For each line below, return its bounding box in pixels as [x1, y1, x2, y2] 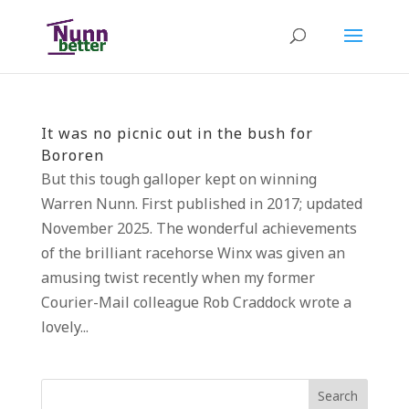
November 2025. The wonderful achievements [40, 220, 357, 239]
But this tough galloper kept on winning [40, 171, 317, 190]
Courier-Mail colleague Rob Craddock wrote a [40, 294, 351, 313]
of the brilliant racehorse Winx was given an [40, 245, 345, 264]
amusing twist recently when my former [40, 269, 315, 288]
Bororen [40, 147, 104, 166]
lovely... [40, 319, 89, 338]
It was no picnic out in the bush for [40, 125, 313, 144]
